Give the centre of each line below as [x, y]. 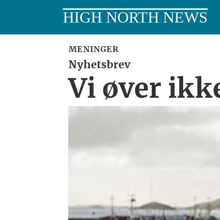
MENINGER [93, 49]
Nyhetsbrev [100, 65]
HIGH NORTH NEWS [135, 17]
